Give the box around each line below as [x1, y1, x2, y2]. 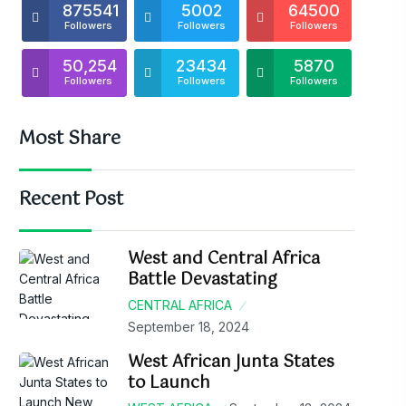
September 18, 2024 [128, 319, 249, 335]
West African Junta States [128, 349, 334, 377]
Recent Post [19, 185, 123, 216]
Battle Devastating [128, 266, 277, 295]
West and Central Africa [128, 246, 320, 274]
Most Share [19, 124, 121, 155]
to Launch [128, 370, 210, 398]
